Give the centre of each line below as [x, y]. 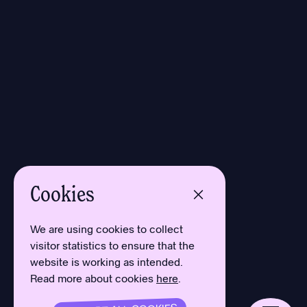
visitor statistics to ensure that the [112, 245]
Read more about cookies [93, 278]
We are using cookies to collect [107, 229]
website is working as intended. [107, 261]
